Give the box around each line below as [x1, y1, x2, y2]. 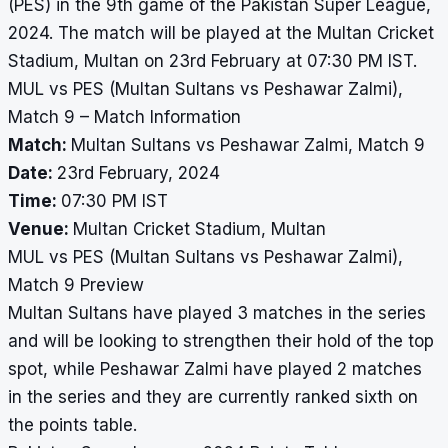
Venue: [8, 219, 73, 240]
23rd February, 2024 [57, 163, 220, 184]
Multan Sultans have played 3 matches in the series [8, 303, 426, 324]
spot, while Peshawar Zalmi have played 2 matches [8, 359, 422, 380]
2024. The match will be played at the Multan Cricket [8, 23, 434, 44]
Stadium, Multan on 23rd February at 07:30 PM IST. [8, 51, 417, 72]
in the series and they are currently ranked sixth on [8, 387, 418, 408]
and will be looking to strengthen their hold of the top [8, 331, 434, 352]
